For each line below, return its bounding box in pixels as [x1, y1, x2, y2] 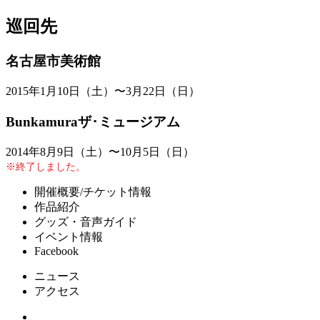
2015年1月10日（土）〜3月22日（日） [6, 85, 200, 98]
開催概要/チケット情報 [34, 185, 151, 198]
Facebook [34, 244, 79, 257]
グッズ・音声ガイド [34, 215, 137, 228]
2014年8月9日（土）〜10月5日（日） [6, 145, 194, 158]
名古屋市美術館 [6, 54, 101, 69]
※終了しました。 [6, 161, 86, 172]
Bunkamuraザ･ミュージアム [6, 114, 180, 129]
